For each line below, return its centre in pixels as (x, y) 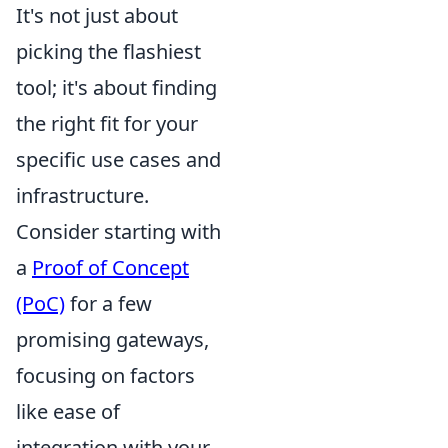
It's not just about (97, 16)
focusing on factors (105, 376)
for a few (108, 304)
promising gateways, (112, 340)
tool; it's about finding (116, 88)
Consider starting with (118, 232)
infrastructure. (82, 196)
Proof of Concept (110, 268)
